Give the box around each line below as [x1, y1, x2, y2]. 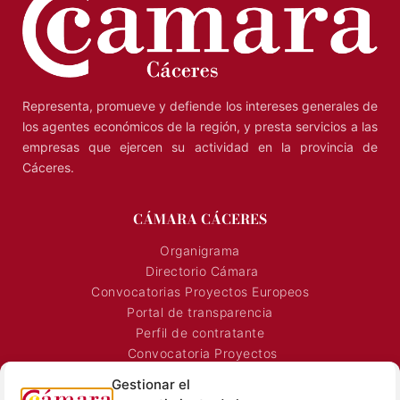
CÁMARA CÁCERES [133, 209, 267, 230]
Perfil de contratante [135, 325, 265, 341]
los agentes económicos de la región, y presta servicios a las [22, 118, 378, 134]
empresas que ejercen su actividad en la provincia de [22, 138, 378, 154]
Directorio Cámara [146, 263, 259, 279]
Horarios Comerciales [136, 366, 269, 382]
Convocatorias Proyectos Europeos [91, 284, 309, 300]
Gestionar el [112, 376, 190, 393]
